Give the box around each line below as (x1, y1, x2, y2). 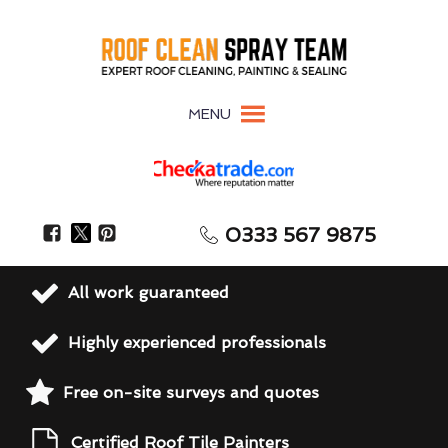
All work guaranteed (68, 283, 229, 302)
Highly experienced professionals (68, 333, 326, 352)
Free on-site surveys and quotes (63, 383, 319, 402)
